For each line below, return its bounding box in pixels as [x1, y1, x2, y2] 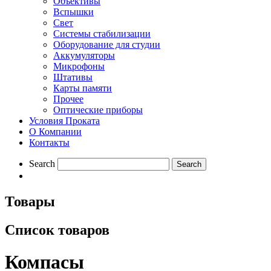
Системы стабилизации [53, 28, 151, 39]
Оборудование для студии [53, 39, 160, 50]
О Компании [29, 126, 82, 137]
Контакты [29, 137, 70, 148]
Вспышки [53, 6, 94, 17]
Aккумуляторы [53, 50, 115, 60]
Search [29, 158, 55, 169]
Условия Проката [29, 115, 100, 126]
